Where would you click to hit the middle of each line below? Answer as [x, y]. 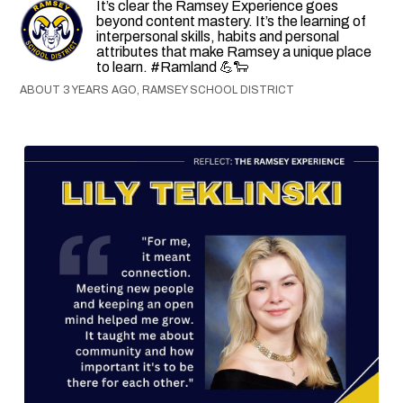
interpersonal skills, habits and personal [218, 36]
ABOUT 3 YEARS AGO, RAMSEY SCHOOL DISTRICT [157, 90]
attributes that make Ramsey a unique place [234, 51]
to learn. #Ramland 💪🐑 [173, 67]
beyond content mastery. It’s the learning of [232, 21]
